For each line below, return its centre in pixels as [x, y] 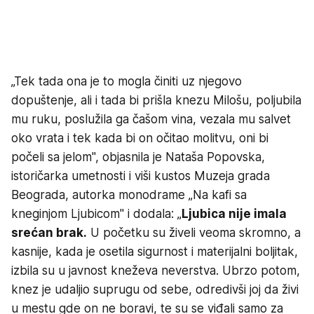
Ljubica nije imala [234, 214]
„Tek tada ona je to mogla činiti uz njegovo [127, 82]
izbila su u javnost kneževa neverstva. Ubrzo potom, [156, 271]
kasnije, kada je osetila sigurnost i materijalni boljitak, [155, 252]
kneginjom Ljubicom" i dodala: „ [96, 214]
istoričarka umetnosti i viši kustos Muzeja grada [141, 176]
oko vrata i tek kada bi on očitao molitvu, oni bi [140, 138]
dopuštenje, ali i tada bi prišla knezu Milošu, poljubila [156, 101]
